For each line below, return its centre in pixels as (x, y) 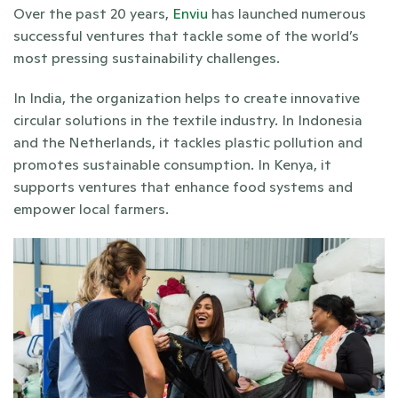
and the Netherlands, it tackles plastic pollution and (188, 142)
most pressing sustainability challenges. (148, 58)
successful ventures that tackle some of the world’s (186, 36)
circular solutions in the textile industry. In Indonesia (188, 120)
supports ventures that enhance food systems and (183, 187)
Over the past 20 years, (93, 13)
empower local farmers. (91, 209)
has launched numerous (287, 13)
